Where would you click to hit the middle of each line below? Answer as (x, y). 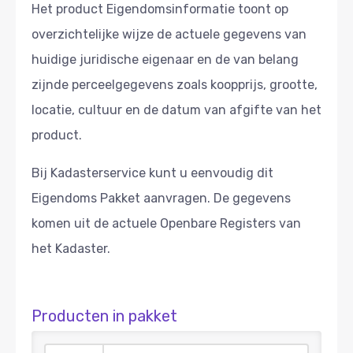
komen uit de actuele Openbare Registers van (166, 223)
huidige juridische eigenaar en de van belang (165, 59)
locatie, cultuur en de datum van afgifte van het (176, 110)
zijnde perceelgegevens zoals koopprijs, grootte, (175, 84)
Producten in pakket (104, 316)
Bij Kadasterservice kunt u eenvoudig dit (152, 173)
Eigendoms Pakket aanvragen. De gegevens (161, 198)
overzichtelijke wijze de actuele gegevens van (169, 34)
